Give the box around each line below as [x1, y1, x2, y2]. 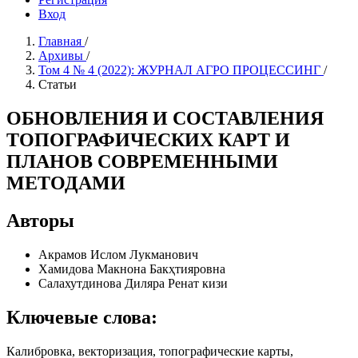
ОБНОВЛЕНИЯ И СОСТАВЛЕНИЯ [6, 107, 324, 129]
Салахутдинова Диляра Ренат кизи [38, 276, 228, 290]
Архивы [38, 49, 86, 62]
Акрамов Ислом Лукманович [38, 247, 198, 261]
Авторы [6, 209, 74, 231]
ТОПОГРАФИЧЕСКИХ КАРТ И [6, 129, 290, 150]
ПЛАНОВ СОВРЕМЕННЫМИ [6, 150, 278, 172]
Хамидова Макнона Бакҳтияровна [38, 261, 225, 276]
